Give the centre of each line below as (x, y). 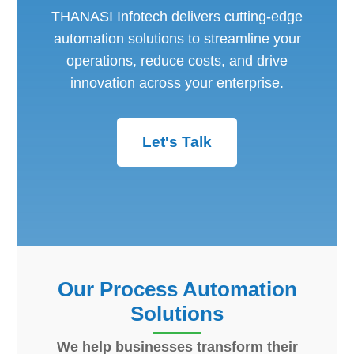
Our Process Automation (177, 289)
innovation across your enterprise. (177, 83)
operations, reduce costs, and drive (177, 60)
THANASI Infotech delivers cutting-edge (177, 16)
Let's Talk (177, 141)
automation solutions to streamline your (177, 38)
